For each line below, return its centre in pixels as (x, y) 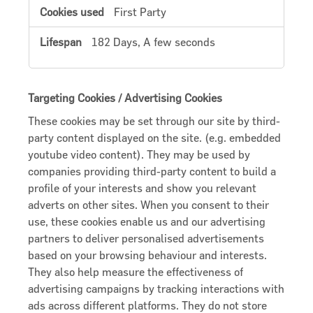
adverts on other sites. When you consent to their (149, 204)
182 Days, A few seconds (154, 42)
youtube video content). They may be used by (139, 154)
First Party (140, 12)
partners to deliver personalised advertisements (146, 238)
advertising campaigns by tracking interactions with (156, 288)
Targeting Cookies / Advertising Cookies (125, 98)
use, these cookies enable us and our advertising (147, 221)
